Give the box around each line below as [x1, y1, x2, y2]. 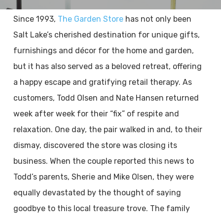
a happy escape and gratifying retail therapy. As [13, 77, 192, 87]
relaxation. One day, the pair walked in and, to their [13, 125, 202, 134]
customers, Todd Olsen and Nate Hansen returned [13, 93, 199, 103]
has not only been [123, 14, 191, 24]
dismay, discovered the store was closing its [13, 141, 177, 150]
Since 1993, [13, 14, 58, 24]
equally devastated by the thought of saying [13, 188, 181, 197]
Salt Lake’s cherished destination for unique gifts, [13, 30, 200, 39]
